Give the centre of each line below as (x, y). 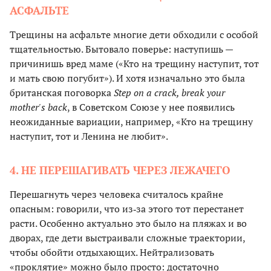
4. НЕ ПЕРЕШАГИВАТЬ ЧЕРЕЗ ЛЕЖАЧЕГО (120, 170)
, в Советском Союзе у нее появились (151, 107)
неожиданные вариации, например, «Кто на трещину (131, 122)
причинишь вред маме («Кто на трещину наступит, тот (134, 64)
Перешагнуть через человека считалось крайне (116, 194)
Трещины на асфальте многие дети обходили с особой (134, 35)
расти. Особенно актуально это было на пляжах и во (128, 224)
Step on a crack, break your (169, 93)
